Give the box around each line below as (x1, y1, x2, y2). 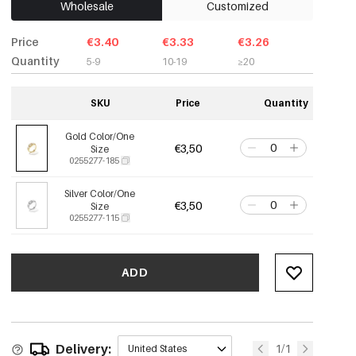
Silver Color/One (64, 188, 136, 199)
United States (128, 342, 188, 354)
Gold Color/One (65, 130, 135, 142)
